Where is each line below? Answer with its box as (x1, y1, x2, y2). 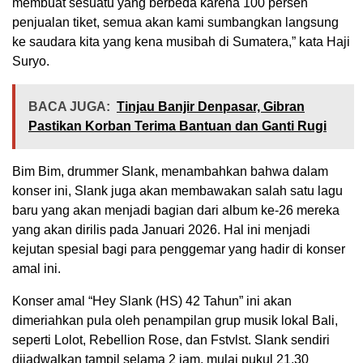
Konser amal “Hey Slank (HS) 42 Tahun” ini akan (12, 294, 292, 309)
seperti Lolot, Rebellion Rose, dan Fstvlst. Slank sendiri (12, 333, 330, 348)
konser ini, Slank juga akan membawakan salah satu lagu (12, 184, 343, 199)
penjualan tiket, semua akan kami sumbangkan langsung (12, 15, 339, 30)
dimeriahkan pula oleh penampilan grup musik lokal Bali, (12, 314, 338, 328)
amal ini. (12, 262, 61, 276)
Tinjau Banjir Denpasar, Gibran (117, 100, 305, 114)
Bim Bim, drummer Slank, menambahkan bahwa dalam (12, 164, 328, 179)
